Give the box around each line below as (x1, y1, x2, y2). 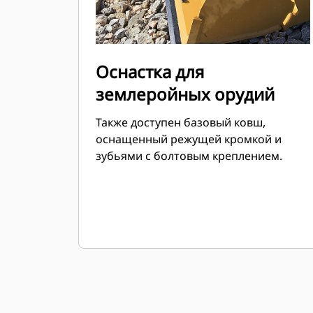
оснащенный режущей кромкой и (96, 131, 282, 147)
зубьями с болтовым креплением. (96, 148, 282, 163)
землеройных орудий (96, 82, 275, 105)
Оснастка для (96, 60, 204, 83)
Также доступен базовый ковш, (96, 115, 265, 130)
